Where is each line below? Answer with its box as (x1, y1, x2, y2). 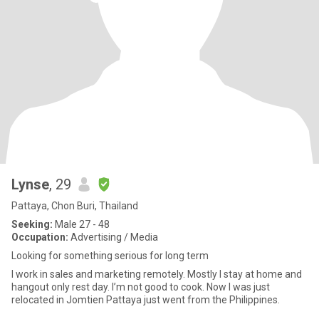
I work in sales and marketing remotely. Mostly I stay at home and (11, 268, 187, 280)
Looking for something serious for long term (11, 250, 209, 261)
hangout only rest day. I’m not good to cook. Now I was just (11, 281, 206, 293)
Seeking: (11, 219, 53, 230)
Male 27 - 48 (53, 219, 110, 230)
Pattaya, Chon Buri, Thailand (11, 200, 138, 211)
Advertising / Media (68, 231, 158, 243)
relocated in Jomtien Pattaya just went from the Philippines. (11, 294, 280, 305)
